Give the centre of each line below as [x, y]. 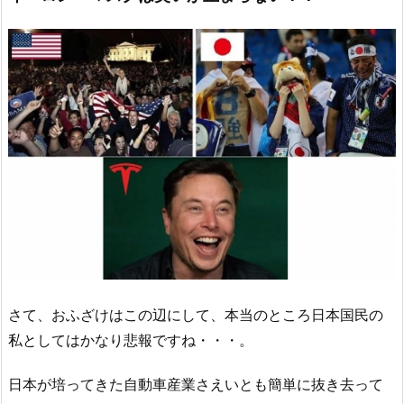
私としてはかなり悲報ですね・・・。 [131, 340]
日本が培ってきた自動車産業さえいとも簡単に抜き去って [196, 385]
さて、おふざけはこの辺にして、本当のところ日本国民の [196, 315]
